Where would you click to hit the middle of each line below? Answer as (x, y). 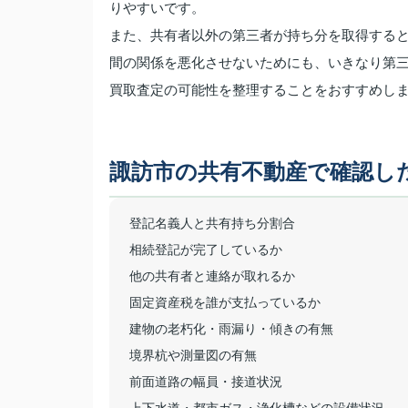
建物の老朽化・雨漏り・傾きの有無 (231, 329)
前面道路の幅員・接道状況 (206, 382)
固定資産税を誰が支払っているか (225, 302)
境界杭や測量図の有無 (193, 355)
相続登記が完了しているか (206, 250)
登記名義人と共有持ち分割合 (212, 223)
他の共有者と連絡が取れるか (212, 276)
